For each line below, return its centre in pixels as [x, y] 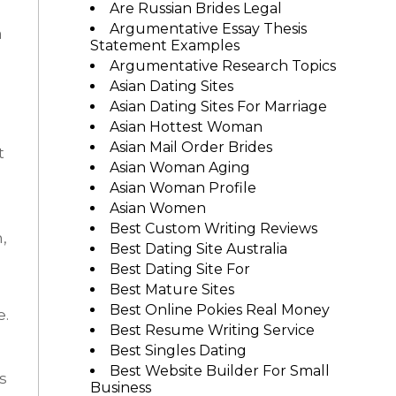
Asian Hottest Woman [186, 127]
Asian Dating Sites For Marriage [218, 107]
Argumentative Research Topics [222, 66]
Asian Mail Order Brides [190, 147]
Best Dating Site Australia [198, 249]
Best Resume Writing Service [212, 330]
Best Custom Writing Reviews [213, 228]
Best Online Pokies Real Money [219, 310]
